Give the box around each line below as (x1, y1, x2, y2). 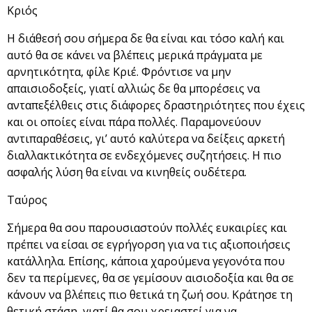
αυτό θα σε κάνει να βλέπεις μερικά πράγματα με (7, 47, 263, 63)
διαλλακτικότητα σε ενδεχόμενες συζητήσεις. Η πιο (7, 148, 281, 164)
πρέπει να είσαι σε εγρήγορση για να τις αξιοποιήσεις (7, 237, 290, 253)
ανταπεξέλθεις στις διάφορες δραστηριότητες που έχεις (7, 97, 305, 114)
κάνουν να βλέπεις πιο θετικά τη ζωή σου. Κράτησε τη (7, 287, 292, 303)
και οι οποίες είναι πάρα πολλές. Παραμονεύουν (7, 114, 261, 130)
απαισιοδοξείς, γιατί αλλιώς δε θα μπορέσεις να (7, 81, 260, 97)
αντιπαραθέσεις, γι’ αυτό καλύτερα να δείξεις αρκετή (7, 131, 285, 147)
